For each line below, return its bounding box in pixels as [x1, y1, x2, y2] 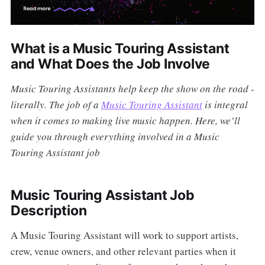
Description [10, 202, 87, 219]
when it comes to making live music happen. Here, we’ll [10, 114, 240, 128]
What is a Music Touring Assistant [10, 40, 230, 57]
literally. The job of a [10, 98, 101, 112]
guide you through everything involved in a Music [10, 130, 219, 144]
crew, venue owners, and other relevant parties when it [10, 244, 236, 258]
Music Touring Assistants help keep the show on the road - [10, 82, 254, 96]
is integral [202, 98, 248, 112]
